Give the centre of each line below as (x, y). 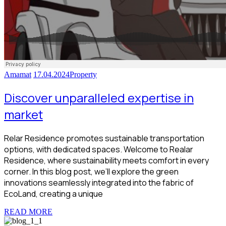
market (23, 115)
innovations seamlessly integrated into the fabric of (99, 183)
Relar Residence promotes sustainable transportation (104, 138)
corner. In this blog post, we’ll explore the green (91, 172)
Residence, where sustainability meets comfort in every (106, 160)
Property (83, 75)
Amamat (18, 75)
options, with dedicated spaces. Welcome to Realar (99, 149)
